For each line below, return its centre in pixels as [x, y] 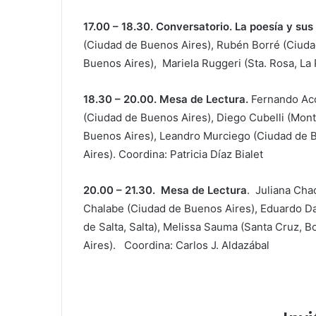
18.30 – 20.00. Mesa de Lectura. [167, 99]
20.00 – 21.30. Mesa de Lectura [165, 190]
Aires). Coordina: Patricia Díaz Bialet [173, 154]
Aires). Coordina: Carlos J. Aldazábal [176, 245]
